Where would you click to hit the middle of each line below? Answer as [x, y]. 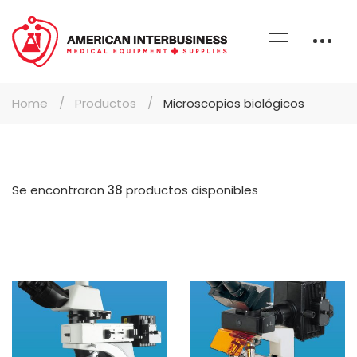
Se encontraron [60, 190]
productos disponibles [190, 190]
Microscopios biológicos [234, 103]
